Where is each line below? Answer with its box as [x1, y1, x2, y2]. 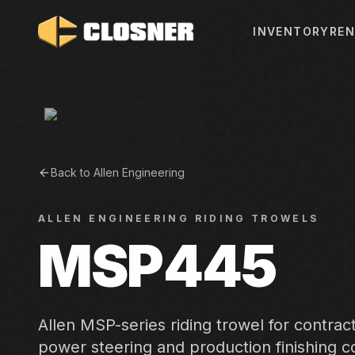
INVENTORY [253, 25, 330, 38]
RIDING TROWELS [194, 212, 319, 224]
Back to [51, 166, 94, 179]
